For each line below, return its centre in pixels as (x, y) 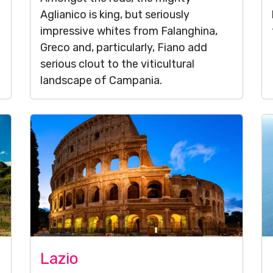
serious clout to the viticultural (117, 64)
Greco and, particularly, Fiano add (124, 48)
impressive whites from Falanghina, (129, 31)
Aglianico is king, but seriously (115, 15)
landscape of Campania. (101, 80)
